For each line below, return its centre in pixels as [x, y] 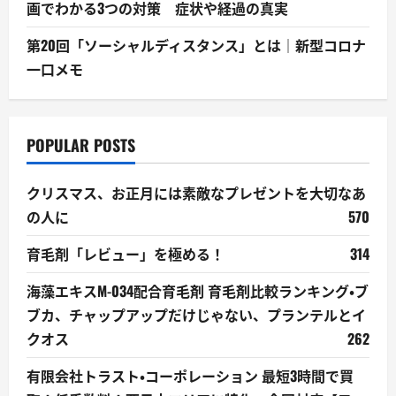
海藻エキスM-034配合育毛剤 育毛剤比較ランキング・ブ [198, 290]
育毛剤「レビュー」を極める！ [126, 253]
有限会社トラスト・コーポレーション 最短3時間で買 [190, 375]
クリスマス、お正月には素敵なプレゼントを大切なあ [196, 192]
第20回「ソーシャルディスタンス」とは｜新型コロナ [196, 45]
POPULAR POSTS [81, 145]
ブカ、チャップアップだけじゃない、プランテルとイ [196, 314]
